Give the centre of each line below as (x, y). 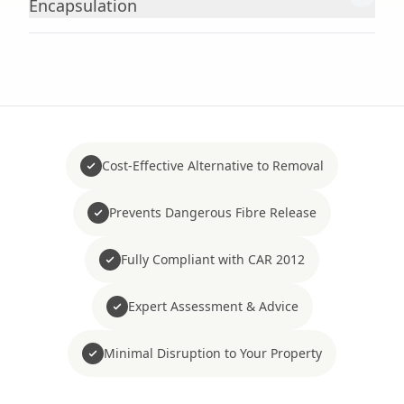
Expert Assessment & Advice (213, 306)
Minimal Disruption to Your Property (213, 353)
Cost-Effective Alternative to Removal (213, 165)
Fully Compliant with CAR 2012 (213, 259)
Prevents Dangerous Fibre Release (213, 212)
